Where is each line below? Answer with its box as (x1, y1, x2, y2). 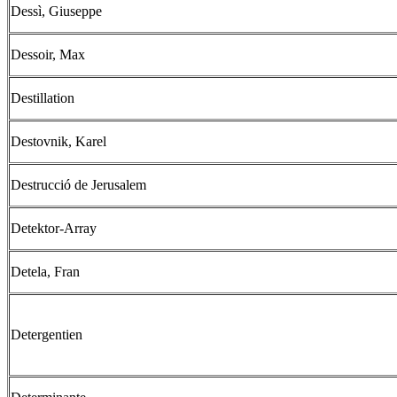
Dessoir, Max (11, 47, 85, 62)
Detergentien (11, 327, 82, 342)
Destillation (11, 90, 74, 105)
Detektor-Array (11, 221, 97, 236)
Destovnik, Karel (11, 134, 106, 149)
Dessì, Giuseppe (11, 4, 102, 19)
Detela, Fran (11, 264, 80, 279)
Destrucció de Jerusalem (11, 177, 146, 192)
